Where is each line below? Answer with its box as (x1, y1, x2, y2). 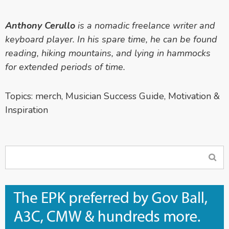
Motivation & (168, 89, 220, 102)
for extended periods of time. (5, 60, 125, 73)
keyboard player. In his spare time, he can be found (5, 33, 217, 45)
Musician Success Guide (65, 89, 164, 102)
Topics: (5, 89, 35, 102)
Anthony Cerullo (5, 19, 75, 32)
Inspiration (5, 103, 48, 116)
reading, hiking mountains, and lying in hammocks (5, 47, 211, 59)
